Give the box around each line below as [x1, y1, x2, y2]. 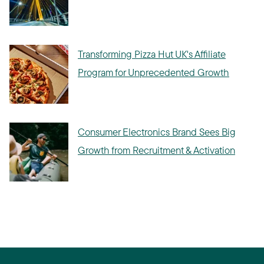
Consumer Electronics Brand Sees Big [78, 126, 236, 138]
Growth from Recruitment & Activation [78, 144, 235, 157]
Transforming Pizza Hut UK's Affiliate [78, 48, 226, 61]
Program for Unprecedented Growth [78, 66, 229, 79]
